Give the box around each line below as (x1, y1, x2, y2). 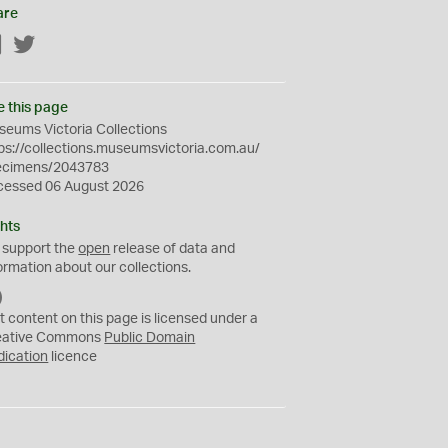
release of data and (110, 242, 236, 256)
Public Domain (104, 331, 196, 345)
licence (48, 350, 98, 364)
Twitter (36, 39, 80, 53)
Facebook (3, 39, 67, 53)
